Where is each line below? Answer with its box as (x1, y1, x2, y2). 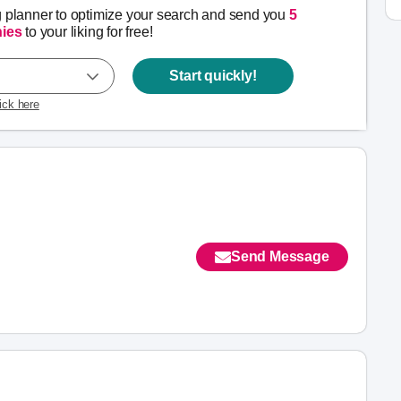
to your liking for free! (21, 24, 153, 39)
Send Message (230, 249, 329, 264)
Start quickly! (169, 68, 257, 83)
